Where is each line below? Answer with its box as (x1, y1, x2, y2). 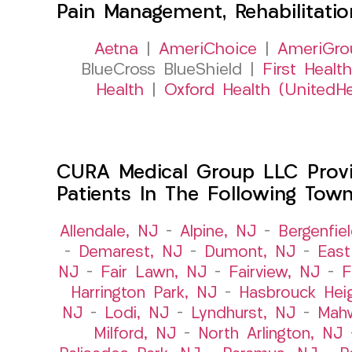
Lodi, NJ (104, 306, 169, 322)
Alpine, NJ (180, 224, 256, 240)
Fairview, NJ (228, 265, 320, 281)
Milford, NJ (93, 326, 176, 343)
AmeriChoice (158, 41, 257, 58)
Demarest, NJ (78, 244, 182, 261)
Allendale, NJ (60, 224, 158, 240)
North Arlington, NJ (198, 326, 343, 343)
